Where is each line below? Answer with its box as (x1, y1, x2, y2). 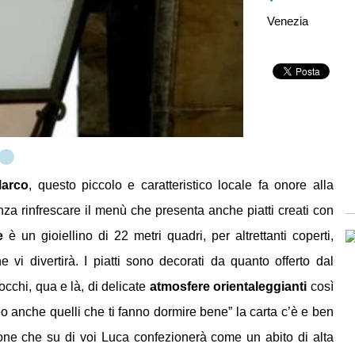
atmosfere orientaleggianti (149, 280, 307, 293)
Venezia (267, 14, 309, 28)
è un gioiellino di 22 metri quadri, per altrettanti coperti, (2, 229, 334, 242)
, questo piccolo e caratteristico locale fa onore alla (29, 178, 334, 192)
